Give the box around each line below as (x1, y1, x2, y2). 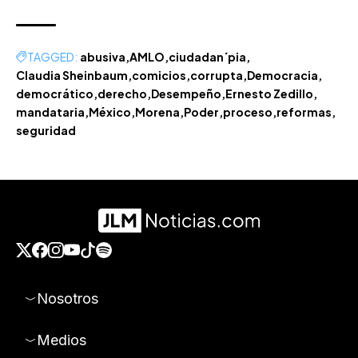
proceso (223, 104, 272, 119)
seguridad (16, 122, 76, 137)
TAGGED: (27, 49, 78, 64)
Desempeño (151, 86, 221, 101)
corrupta (190, 67, 243, 82)
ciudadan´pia (169, 49, 246, 64)
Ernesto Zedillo (225, 86, 313, 101)
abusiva (80, 49, 125, 64)
